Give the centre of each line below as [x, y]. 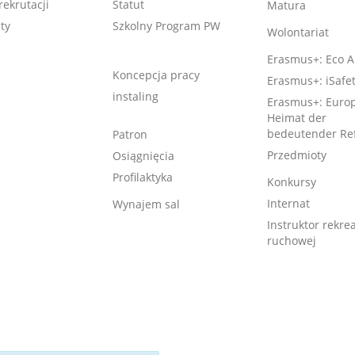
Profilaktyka [142, 177]
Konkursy [291, 182]
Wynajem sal [146, 204]
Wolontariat [298, 32]
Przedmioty [296, 155]
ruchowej [291, 240]
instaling [135, 96]
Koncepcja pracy [156, 75]
